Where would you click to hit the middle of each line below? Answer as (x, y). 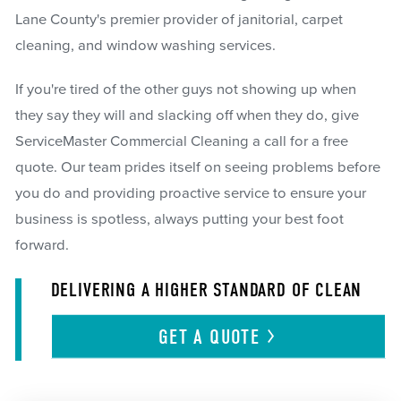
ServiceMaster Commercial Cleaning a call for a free (181, 142)
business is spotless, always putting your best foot (179, 220)
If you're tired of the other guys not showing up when (185, 90)
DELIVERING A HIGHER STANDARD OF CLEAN (206, 290)
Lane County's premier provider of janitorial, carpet (179, 19)
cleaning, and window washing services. (145, 45)
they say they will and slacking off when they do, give (187, 116)
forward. (42, 246)
